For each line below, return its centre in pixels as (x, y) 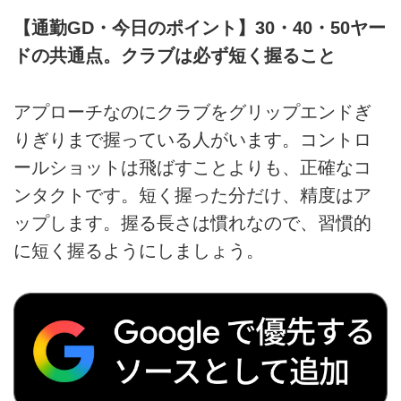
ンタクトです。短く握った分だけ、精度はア (192, 195)
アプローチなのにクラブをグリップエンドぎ (192, 111)
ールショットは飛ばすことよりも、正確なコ (192, 167)
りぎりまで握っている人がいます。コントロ (192, 139)
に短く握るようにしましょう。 (139, 250)
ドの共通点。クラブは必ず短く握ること (175, 56)
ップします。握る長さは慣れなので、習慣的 (192, 222)
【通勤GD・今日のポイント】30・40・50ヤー (200, 28)
